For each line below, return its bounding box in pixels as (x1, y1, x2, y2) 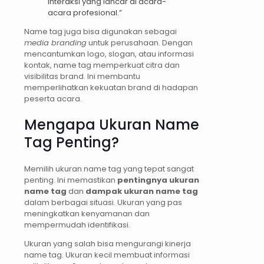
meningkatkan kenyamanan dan (24, 208, 150, 220)
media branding (24, 37, 87, 49)
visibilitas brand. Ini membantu (24, 71, 140, 82)
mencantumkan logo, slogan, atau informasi (24, 48, 194, 60)
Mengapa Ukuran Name (24, 115, 199, 135)
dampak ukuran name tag (85, 186, 198, 197)
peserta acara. (24, 93, 82, 105)
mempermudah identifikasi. (24, 219, 130, 231)
